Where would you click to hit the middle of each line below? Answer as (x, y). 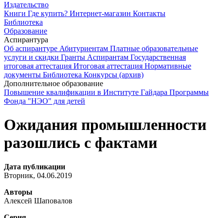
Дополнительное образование (54, 83)
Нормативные (168, 66)
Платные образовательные (154, 48)
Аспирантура (26, 40)
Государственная (158, 57)
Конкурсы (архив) (114, 75)
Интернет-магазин (101, 13)
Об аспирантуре (32, 48)
